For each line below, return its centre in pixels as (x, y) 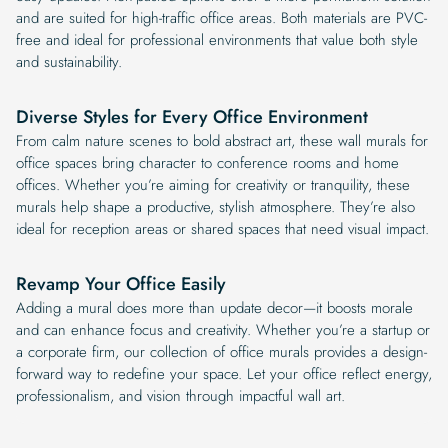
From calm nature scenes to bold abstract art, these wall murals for (222, 140)
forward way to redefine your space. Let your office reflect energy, (224, 373)
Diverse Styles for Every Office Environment (192, 116)
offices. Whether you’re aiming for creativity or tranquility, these (213, 184)
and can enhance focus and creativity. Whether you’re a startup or (223, 329)
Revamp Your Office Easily (121, 283)
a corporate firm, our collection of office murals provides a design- (221, 351)
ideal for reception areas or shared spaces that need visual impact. (222, 228)
